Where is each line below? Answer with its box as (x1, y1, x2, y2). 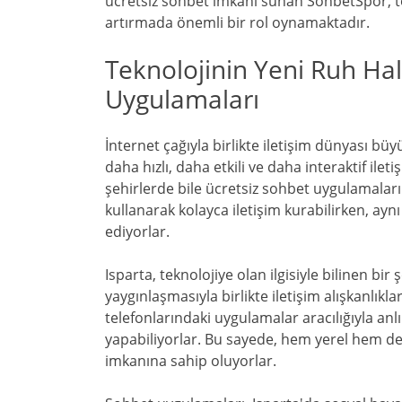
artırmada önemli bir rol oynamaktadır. (105, 13, 370, 33)
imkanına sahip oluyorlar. (105, 351, 276, 371)
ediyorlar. (105, 222, 170, 242)
